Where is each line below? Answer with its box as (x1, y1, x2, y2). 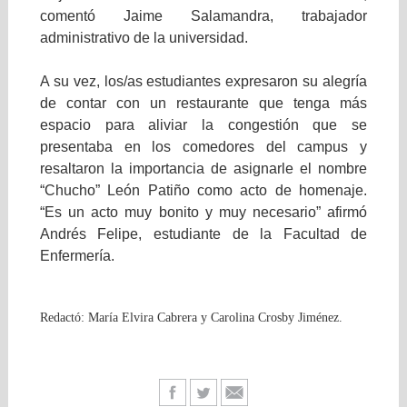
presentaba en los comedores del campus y (39, 139, 368, 155)
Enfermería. (39, 248, 114, 264)
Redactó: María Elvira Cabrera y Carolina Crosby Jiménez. (39, 311, 342, 325)
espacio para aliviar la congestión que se (39, 117, 368, 134)
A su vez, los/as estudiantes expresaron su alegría (39, 74, 368, 90)
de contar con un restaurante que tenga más (39, 95, 368, 112)
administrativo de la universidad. (39, 30, 248, 46)
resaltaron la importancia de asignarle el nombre (39, 161, 368, 177)
